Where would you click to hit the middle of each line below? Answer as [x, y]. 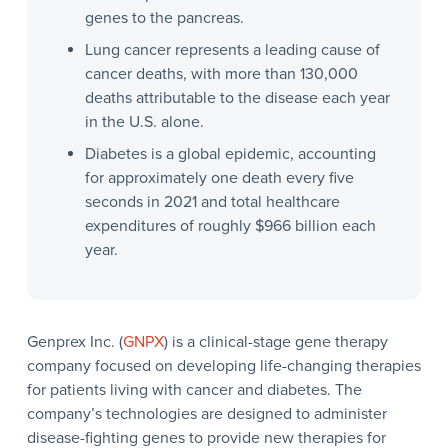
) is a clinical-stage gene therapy [275, 341]
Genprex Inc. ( [74, 341]
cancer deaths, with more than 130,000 [221, 73]
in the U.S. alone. [144, 121]
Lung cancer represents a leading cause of [232, 49]
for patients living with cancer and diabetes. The [194, 389]
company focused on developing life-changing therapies [223, 365]
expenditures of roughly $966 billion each [230, 225]
